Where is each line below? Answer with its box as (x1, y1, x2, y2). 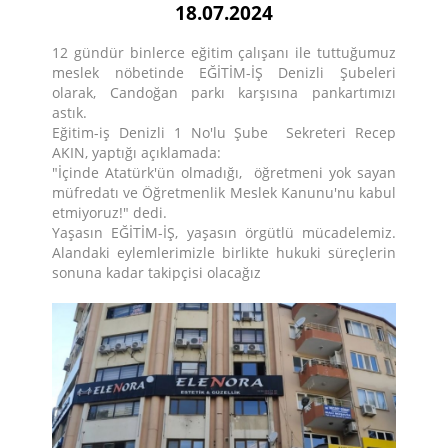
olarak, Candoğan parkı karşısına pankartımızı (52, 83, 396, 103)
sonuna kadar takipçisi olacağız (52, 263, 262, 283)
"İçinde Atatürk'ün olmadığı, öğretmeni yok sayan (52, 163, 396, 183)
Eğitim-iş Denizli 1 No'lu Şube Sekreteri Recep (52, 123, 396, 143)
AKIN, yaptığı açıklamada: (52, 143, 222, 163)
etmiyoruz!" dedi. (52, 203, 168, 223)
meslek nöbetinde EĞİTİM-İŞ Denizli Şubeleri (52, 63, 396, 83)
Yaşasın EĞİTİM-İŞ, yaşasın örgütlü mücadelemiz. (52, 223, 396, 243)
